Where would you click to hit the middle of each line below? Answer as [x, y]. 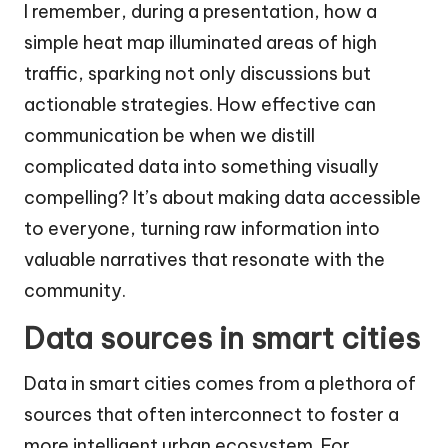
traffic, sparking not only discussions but [197, 74]
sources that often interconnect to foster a [211, 415]
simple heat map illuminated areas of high [200, 43]
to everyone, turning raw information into [202, 229]
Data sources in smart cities [222, 339]
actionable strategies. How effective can [200, 105]
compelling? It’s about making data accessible [222, 198]
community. [75, 291]
